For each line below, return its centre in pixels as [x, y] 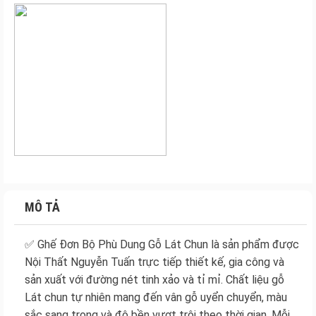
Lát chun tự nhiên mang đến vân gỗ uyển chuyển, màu [156, 298]
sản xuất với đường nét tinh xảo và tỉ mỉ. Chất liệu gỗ [154, 280]
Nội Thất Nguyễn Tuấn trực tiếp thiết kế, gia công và [154, 262]
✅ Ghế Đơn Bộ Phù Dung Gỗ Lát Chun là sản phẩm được [162, 245]
